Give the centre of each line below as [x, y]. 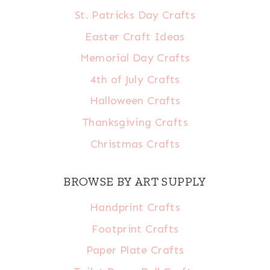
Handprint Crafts [135, 208]
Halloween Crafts [135, 101]
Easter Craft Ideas [135, 36]
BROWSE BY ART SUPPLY [135, 182]
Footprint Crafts [135, 229]
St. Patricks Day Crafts [135, 15]
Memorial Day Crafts [135, 58]
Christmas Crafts [135, 144]
